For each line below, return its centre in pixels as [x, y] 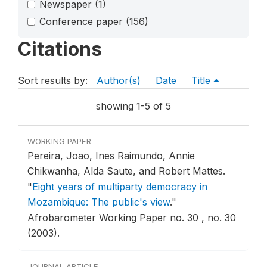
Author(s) [119, 81]
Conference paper [83, 21]
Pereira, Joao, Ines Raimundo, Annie [111, 156]
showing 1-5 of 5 [133, 106]
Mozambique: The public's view [99, 202]
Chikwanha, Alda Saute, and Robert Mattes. [126, 171]
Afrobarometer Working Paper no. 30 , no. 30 [132, 218]
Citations [60, 49]
